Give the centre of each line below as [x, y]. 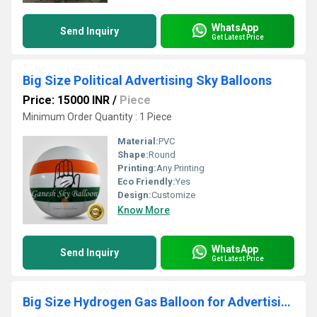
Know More [144, 210]
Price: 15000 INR [66, 100]
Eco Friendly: [146, 181]
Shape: [133, 155]
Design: [134, 195]
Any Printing [180, 168]
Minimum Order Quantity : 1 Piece [97, 117]
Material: [138, 141]
